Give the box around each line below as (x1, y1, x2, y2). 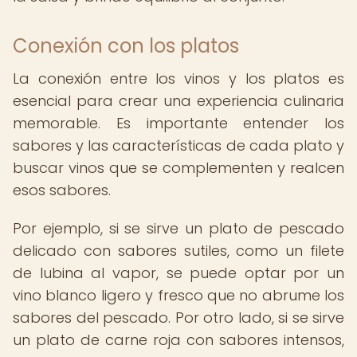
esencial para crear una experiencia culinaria (13, 91, 344, 111)
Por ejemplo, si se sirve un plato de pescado (13, 218, 344, 238)
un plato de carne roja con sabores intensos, (13, 330, 344, 350)
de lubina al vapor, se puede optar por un (13, 263, 344, 283)
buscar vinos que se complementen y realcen (13, 158, 344, 178)
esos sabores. (13, 180, 111, 200)
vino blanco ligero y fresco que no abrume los (13, 285, 344, 305)
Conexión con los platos (13, 33, 239, 59)
